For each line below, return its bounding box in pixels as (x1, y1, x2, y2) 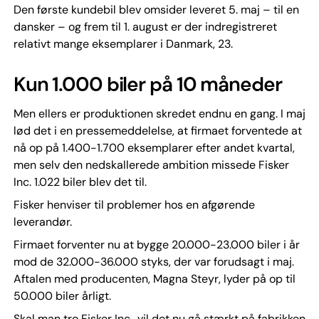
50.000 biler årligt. (13, 288, 111, 303)
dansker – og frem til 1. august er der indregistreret (13, 19, 277, 34)
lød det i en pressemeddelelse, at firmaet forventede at (13, 123, 302, 138)
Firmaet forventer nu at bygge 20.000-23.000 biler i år (13, 237, 300, 252)
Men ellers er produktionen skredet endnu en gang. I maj (13, 106, 305, 121)
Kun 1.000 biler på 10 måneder (13, 71, 282, 98)
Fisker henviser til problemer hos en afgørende (13, 197, 255, 212)
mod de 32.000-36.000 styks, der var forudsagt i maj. (13, 254, 294, 269)
